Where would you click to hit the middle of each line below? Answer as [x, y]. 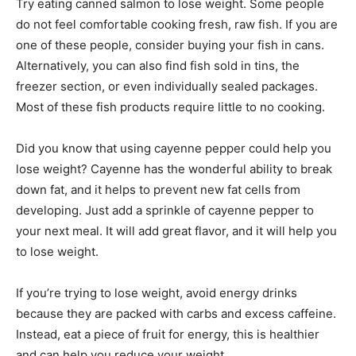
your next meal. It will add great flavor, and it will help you [176, 230]
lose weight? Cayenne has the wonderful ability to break [174, 168]
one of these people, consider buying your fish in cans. [170, 44]
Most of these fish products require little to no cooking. [170, 106]
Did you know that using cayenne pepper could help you [174, 148]
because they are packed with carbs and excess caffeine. [176, 313]
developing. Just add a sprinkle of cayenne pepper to [165, 210]
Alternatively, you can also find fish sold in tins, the [158, 65]
